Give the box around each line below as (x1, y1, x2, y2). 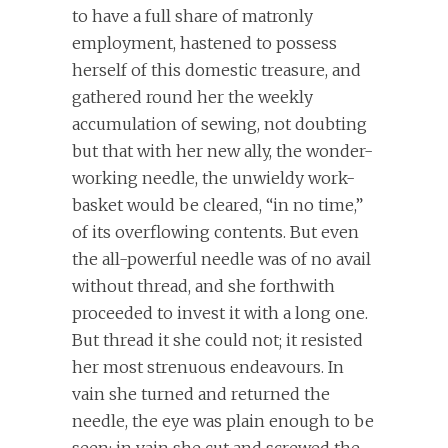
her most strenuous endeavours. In (72, 357, 344, 378)
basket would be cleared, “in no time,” (72, 195, 363, 216)
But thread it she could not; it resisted (72, 330, 363, 351)
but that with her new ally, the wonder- (72, 141, 373, 162)
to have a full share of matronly (72, 6, 313, 27)
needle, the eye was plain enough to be (72, 411, 374, 432)
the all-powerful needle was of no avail (72, 249, 371, 270)
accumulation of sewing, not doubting (72, 114, 367, 135)
